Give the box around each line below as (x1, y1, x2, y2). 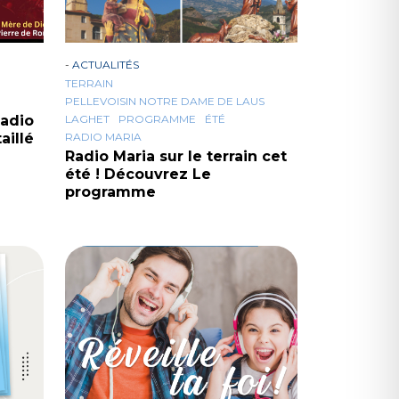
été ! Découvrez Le (65, 165, 211, 183)
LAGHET (65, 111, 110, 126)
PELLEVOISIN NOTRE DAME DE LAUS (65, 94, 265, 108)
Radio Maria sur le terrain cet (65, 147, 287, 165)
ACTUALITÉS (72, 57, 139, 71)
